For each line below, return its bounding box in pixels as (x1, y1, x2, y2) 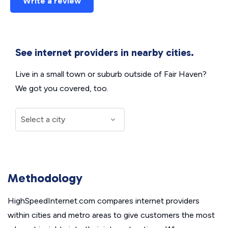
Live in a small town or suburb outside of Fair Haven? (15, 69, 207, 79)
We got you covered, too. (15, 83, 108, 93)
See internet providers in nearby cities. (15, 46, 194, 59)
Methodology (8, 170, 82, 185)
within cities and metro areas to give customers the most (8, 210, 215, 220)
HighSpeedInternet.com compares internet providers (8, 196, 199, 206)
